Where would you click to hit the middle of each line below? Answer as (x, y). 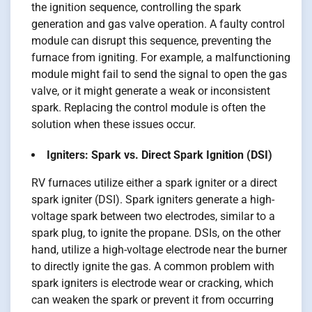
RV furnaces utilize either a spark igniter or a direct (154, 183)
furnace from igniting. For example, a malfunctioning (161, 58)
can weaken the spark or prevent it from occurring (153, 300)
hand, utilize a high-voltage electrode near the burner (159, 250)
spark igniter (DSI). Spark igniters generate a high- (153, 200)
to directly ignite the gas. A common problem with (153, 267)
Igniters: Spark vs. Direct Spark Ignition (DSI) (159, 155)
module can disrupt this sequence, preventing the (151, 41)
